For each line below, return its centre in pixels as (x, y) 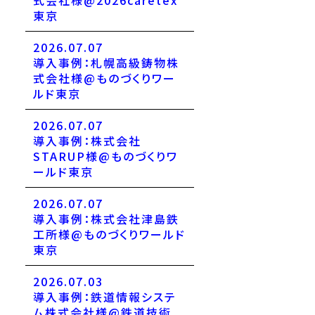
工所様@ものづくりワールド (109, 234)
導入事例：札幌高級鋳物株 (106, 63)
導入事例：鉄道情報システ (105, 297)
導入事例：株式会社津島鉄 (106, 219)
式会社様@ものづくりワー (104, 78)
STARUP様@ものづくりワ (105, 156)
